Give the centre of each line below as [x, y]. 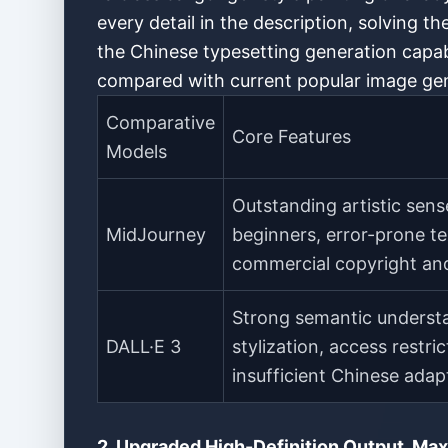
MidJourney [156, 234]
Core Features [291, 136]
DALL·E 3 [143, 346]
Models [136, 151]
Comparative [160, 122]
